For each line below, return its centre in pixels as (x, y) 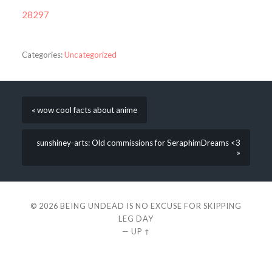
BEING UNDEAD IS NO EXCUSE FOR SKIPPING (151, 206)
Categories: (42, 55)
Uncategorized (90, 55)
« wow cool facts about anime (84, 110)
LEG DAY (136, 219)
